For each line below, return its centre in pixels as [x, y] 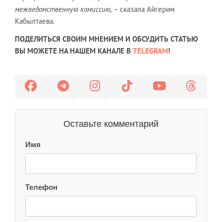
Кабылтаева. [35, 21]
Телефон [41, 187]
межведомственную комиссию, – [66, 9]
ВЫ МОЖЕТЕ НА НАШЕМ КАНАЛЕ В [74, 51]
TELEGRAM [150, 51]
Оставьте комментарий [111, 124]
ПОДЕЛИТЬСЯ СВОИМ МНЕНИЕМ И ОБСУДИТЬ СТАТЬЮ [106, 39]
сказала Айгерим [146, 9]
